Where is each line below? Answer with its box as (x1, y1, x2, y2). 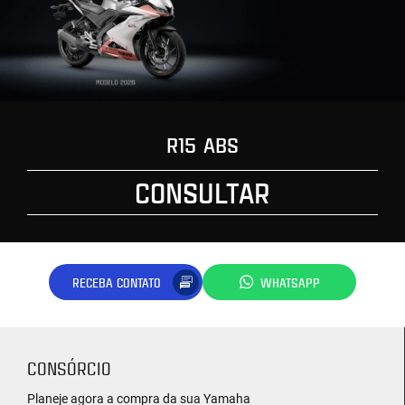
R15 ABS (166, 130, 239, 160)
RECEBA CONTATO (72, 273, 161, 291)
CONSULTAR (135, 173, 270, 212)
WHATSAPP (260, 273, 320, 291)
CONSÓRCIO (27, 356, 111, 381)
